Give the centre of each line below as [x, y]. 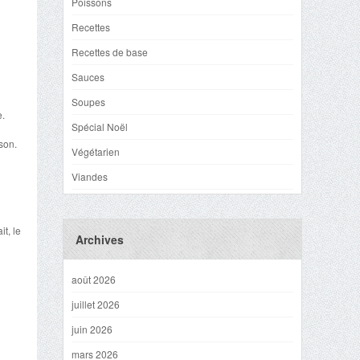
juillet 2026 [96, 304]
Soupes [88, 102]
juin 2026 [92, 329]
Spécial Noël [100, 127]
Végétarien [96, 151]
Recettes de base [110, 52]
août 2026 [94, 279]
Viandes [90, 176]
